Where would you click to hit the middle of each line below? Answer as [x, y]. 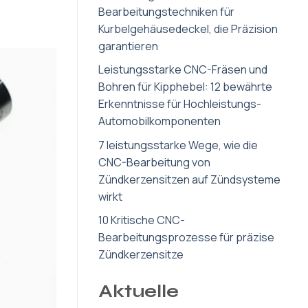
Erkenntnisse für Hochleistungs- [180, 104]
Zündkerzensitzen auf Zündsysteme [189, 179]
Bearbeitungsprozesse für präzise [186, 238]
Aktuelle [139, 291]
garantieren [128, 46]
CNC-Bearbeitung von [154, 162]
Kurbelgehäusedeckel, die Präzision [188, 29]
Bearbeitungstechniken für [166, 11]
